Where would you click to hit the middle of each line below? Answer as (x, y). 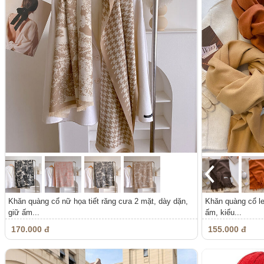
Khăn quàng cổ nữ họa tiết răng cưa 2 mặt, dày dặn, (98, 201)
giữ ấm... (24, 212)
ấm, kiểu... (223, 212)
